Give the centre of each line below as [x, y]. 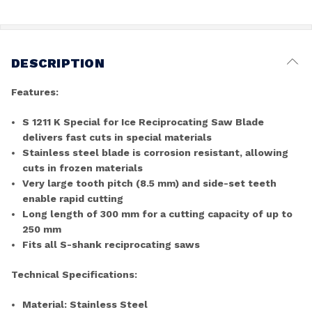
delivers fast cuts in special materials [117, 137]
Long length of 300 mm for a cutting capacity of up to [158, 213]
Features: [35, 92]
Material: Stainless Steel [85, 304]
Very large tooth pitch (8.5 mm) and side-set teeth [150, 183]
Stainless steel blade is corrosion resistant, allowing [156, 152]
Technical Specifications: [74, 274]
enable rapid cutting [73, 198]
